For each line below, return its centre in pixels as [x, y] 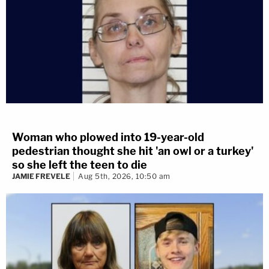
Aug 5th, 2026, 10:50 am [124, 176]
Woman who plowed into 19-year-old [108, 137]
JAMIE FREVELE [41, 176]
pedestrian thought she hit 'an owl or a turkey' [133, 151]
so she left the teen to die [80, 165]
